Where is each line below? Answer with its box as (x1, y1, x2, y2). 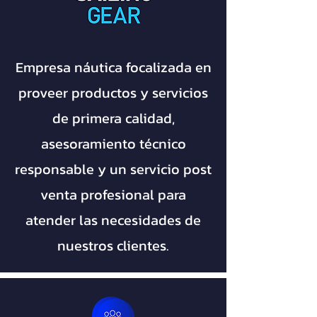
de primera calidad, (52, 108, 175, 129)
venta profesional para (40, 184, 186, 205)
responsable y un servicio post (15, 158, 212, 180)
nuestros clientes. (57, 235, 169, 256)
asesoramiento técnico (40, 133, 186, 154)
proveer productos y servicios (18, 82, 208, 103)
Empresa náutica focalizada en (15, 57, 212, 78)
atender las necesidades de (25, 209, 201, 231)
